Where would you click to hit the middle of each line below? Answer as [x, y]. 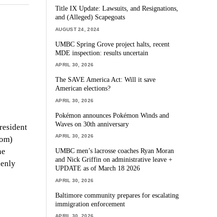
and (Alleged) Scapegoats [90, 17]
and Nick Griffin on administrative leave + [114, 160]
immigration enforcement [90, 204]
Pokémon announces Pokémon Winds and [112, 115]
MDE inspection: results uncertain [102, 53]
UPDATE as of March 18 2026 [98, 168]
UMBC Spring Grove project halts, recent [113, 44]
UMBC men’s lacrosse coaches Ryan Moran [115, 151]
